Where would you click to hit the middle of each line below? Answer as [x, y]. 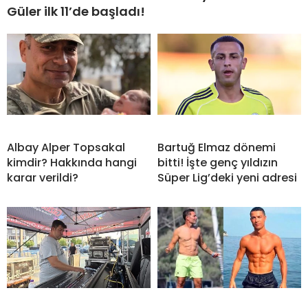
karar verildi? [43, 178]
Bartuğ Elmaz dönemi [217, 148]
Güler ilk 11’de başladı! [76, 12]
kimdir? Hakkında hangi [72, 163]
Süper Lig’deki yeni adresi [227, 178]
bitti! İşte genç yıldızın [218, 163]
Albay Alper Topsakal [66, 148]
